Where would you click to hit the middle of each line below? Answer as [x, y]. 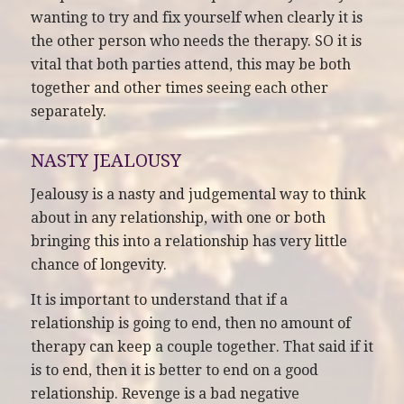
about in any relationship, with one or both [178, 217]
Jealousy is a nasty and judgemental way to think [198, 194]
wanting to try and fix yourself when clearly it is [196, 17]
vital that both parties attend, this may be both [190, 64]
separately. [68, 111]
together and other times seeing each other [179, 87]
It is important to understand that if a [159, 300]
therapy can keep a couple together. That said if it [202, 347]
